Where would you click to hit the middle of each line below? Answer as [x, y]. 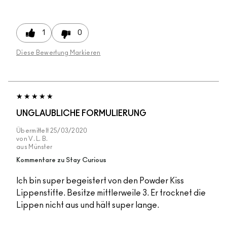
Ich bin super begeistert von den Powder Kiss [100, 181]
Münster [41, 147]
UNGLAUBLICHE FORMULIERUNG [81, 114]
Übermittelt [33, 131]
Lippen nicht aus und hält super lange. [88, 205]
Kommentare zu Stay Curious [61, 161]
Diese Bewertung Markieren [59, 53]
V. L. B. [38, 139]
